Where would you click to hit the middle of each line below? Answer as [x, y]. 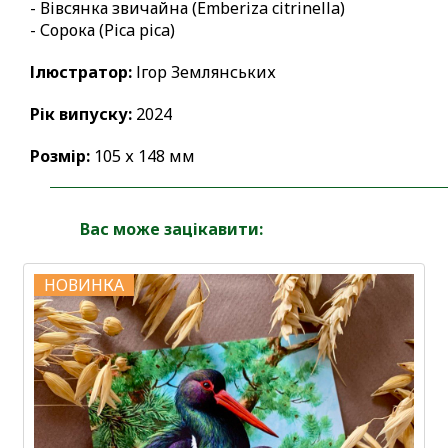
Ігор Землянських [204, 72]
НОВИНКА [83, 285]
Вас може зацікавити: [171, 229]
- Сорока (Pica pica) [102, 30]
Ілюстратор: [81, 72]
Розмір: [60, 156]
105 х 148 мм [142, 156]
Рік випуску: [81, 114]
